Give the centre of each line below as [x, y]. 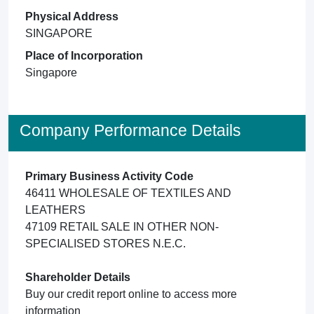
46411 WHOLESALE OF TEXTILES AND [128, 193]
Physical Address [72, 16]
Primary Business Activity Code [109, 176]
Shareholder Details [78, 277]
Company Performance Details [130, 130]
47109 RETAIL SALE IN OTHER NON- [122, 227]
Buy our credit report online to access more [131, 294]
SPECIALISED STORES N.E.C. [105, 244]
